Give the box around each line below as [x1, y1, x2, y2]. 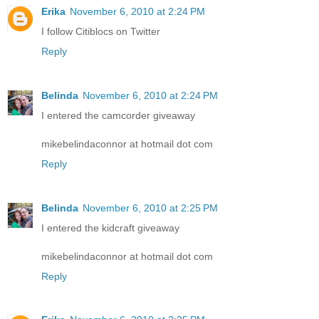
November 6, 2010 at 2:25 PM [83, 202, 218, 214]
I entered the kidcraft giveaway [41, 221, 179, 234]
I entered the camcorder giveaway [41, 109, 195, 121]
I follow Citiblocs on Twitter [41, 25, 160, 37]
